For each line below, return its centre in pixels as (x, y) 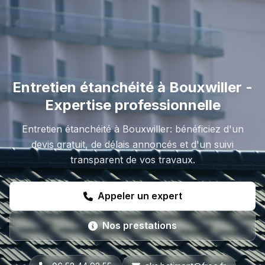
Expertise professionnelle (132, 105)
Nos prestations (140, 226)
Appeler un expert (140, 196)
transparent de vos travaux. (132, 160)
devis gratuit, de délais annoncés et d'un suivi (132, 145)
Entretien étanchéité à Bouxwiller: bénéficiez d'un (132, 129)
